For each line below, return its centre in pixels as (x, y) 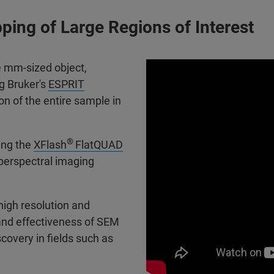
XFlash (50, 145)
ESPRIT (66, 84)
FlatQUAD (99, 145)
